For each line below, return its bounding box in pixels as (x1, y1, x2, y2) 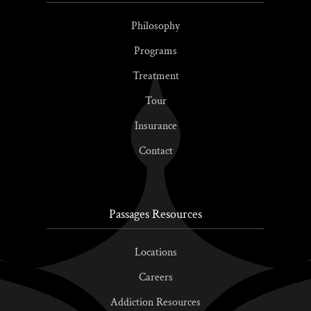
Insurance (134, 119, 177, 134)
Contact (138, 144, 173, 159)
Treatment (132, 69, 179, 84)
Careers (138, 270, 173, 285)
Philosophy (131, 19, 180, 34)
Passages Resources (109, 206, 202, 223)
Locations (134, 245, 177, 260)
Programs (134, 44, 177, 59)
